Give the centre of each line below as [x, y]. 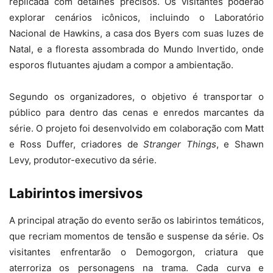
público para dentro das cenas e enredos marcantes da [136, 112]
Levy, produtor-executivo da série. [83, 160]
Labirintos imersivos [76, 193]
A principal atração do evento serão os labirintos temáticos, [136, 220]
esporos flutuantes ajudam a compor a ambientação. [121, 65]
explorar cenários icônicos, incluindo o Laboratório [136, 17]
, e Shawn [240, 144]
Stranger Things [180, 144]
